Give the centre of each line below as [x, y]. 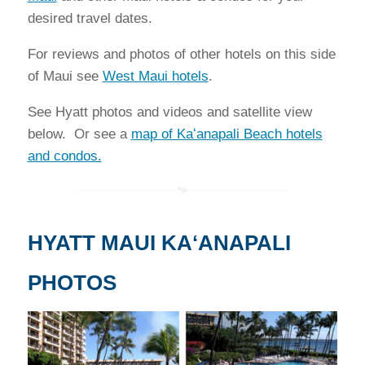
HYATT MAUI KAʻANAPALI [159, 243]
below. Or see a [79, 134]
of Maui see [65, 76]
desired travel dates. [90, 18]
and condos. [64, 156]
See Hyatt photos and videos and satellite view [169, 112]
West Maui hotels [155, 76]
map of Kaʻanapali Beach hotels [226, 134]
